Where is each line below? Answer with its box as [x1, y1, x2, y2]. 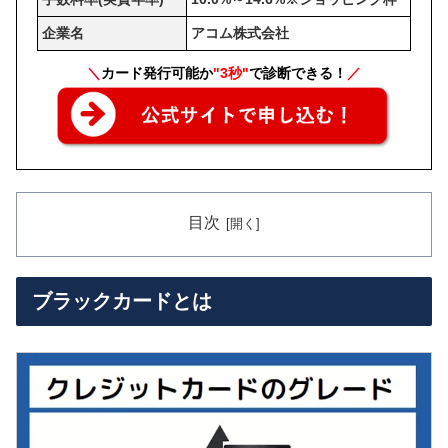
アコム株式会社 [190, 25, 289, 42]
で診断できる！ [249, 65, 347, 82]
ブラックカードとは [32, 290, 212, 313]
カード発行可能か [101, 65, 213, 82]
